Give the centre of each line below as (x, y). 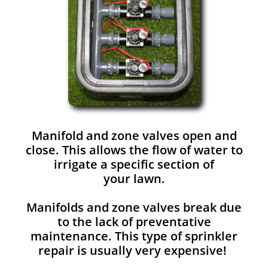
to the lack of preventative (134, 222)
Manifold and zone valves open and (134, 135)
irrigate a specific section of (134, 164)
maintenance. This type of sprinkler (134, 236)
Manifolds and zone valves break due (134, 207)
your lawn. (134, 179)
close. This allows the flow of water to (134, 150)
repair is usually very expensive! (134, 250)
